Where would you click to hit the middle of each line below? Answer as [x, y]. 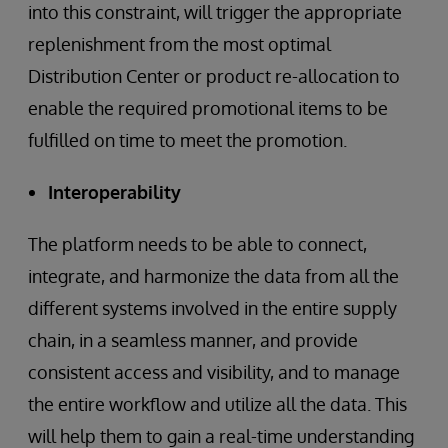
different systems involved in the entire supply [212, 307]
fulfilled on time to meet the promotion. [187, 139]
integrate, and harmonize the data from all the [213, 275]
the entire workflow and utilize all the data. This [217, 403]
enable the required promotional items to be [208, 107]
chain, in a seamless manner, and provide [193, 339]
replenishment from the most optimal [179, 43]
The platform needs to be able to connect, [197, 243]
